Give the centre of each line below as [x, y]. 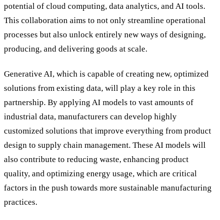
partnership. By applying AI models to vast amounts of [99, 102]
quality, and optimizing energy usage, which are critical [100, 173]
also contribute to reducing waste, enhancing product [96, 159]
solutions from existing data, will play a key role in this [100, 88]
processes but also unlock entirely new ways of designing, [105, 35]
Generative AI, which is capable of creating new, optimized [106, 74]
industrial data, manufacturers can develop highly [90, 116]
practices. [21, 202]
